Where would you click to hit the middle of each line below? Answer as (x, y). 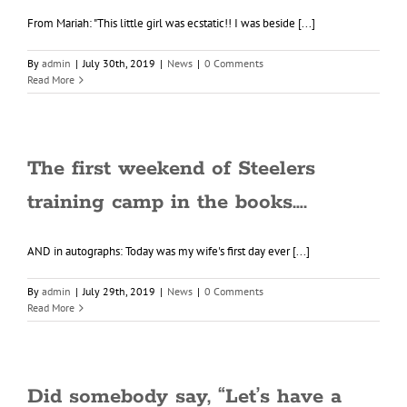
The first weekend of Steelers (171, 169)
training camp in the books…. (167, 203)
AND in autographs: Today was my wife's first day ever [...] (169, 251)
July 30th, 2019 (119, 63)
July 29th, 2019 (119, 291)
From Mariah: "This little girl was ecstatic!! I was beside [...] (171, 23)
